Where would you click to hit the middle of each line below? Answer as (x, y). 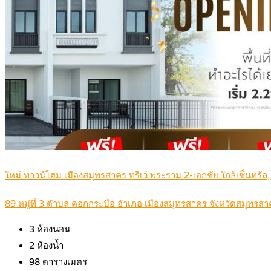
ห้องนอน (52, 230)
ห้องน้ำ (49, 246)
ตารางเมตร (64, 262)
